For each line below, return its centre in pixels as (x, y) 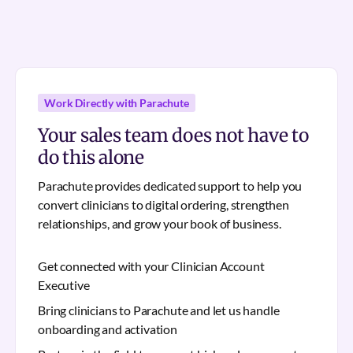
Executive (64, 285)
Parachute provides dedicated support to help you (170, 186)
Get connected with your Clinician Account (151, 266)
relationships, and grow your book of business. (160, 223)
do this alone (91, 157)
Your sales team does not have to (173, 135)
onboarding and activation (108, 329)
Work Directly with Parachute (117, 103)
